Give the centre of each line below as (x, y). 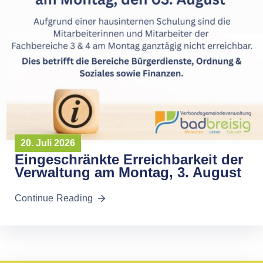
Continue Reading (54, 198)
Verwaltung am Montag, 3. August (128, 173)
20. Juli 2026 (48, 143)
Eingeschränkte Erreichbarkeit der (129, 160)
